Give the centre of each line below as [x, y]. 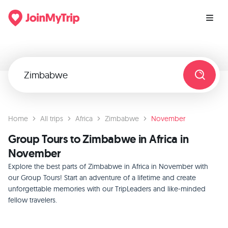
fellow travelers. [33, 200]
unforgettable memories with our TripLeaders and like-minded [107, 189]
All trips [52, 119]
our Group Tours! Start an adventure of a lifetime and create [102, 178]
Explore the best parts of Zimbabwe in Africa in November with [108, 166]
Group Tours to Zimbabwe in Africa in [98, 139]
